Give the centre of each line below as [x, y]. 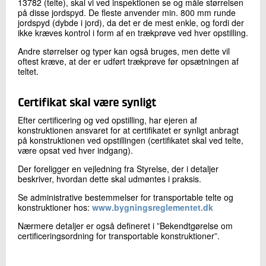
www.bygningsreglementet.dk [153, 208]
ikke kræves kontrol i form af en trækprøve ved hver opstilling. [133, 33]
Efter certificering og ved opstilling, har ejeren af [107, 120]
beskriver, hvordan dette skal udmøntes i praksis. [110, 179]
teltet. [28, 72]
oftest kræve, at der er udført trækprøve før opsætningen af [128, 61]
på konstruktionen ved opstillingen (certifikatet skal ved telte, [131, 140]
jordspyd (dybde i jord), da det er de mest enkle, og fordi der [131, 23]
